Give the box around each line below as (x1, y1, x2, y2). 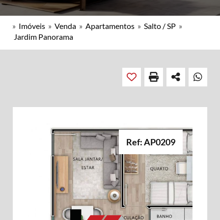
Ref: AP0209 (126, 137, 175, 147)
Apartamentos (85, 21, 135, 30)
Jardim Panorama (14, 32, 73, 41)
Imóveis (19, 21, 45, 30)
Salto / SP (144, 21, 176, 30)
